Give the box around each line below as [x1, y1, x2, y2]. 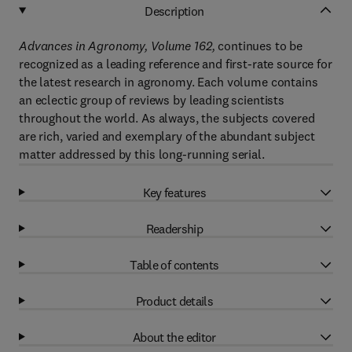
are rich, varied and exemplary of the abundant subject [19, 128, 315, 144]
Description [145, 2, 204, 19]
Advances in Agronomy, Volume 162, [19, 38, 215, 53]
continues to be [214, 38, 303, 53]
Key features [142, 184, 207, 200]
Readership [145, 220, 203, 236]
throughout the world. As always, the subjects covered [19, 110, 315, 126]
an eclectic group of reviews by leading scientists [19, 92, 284, 108]
